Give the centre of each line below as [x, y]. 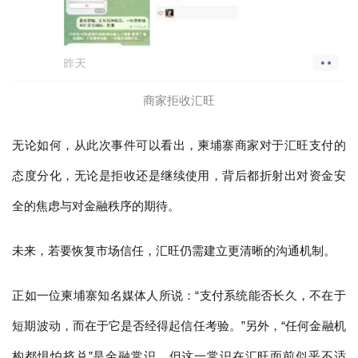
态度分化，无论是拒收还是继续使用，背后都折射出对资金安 [179, 175]
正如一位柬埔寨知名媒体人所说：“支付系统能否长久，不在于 [179, 295]
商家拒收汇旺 [179, 100]
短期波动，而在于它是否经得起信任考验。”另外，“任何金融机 [179, 325]
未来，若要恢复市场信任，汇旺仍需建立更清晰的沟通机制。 [174, 250]
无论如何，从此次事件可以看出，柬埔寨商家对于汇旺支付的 [179, 145]
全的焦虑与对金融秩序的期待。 [96, 205]
